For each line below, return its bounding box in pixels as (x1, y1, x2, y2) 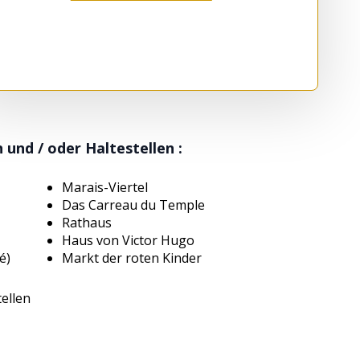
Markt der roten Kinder (62, 249, 202, 268)
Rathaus (62, 214, 112, 232)
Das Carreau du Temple (62, 196, 206, 215)
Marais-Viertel (62, 178, 149, 197)
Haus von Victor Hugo (62, 231, 198, 250)
